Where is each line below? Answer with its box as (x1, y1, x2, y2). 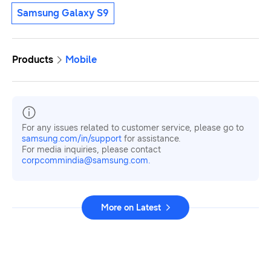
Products (12, 53, 53, 65)
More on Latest (101, 202, 161, 213)
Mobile (65, 53, 97, 65)
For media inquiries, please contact (22, 144, 161, 155)
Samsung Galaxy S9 (17, 7, 109, 19)
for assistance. (122, 133, 181, 144)
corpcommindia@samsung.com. (22, 155, 151, 166)
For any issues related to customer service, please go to (22, 122, 244, 133)
